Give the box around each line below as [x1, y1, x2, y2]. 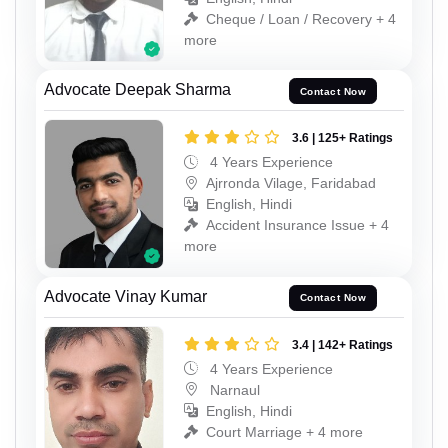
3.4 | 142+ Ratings [292, 337, 393, 352]
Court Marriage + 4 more [206, 423, 363, 440]
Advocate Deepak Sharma [44, 81, 231, 99]
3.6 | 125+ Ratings [292, 131, 393, 146]
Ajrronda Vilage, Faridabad [206, 175, 376, 192]
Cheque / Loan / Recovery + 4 [206, 10, 396, 27]
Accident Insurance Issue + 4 [206, 217, 389, 234]
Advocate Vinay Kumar [44, 287, 207, 305]
